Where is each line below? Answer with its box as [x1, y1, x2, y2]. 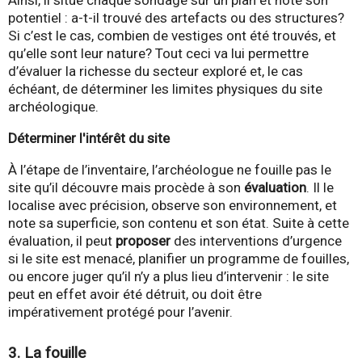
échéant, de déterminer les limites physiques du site [8, 80, 322, 97]
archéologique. [8, 98, 102, 115]
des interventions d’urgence [174, 233, 342, 250]
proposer [116, 233, 174, 250]
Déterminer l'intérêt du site [8, 130, 170, 146]
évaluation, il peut [8, 233, 116, 250]
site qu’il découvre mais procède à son [8, 179, 244, 196]
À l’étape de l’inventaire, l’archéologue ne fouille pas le [8, 162, 331, 179]
